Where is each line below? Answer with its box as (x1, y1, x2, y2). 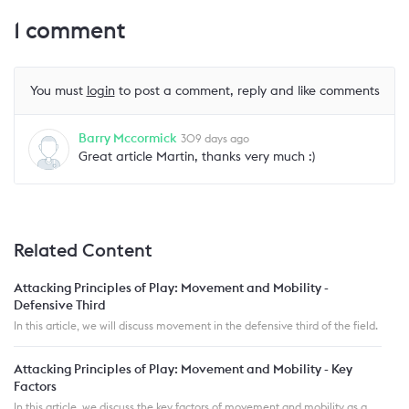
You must (29, 81, 87, 99)
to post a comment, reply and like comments (114, 81, 380, 99)
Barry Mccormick (79, 129, 176, 146)
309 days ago (181, 131, 249, 145)
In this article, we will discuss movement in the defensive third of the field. (14, 318, 378, 332)
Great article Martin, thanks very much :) (79, 147, 315, 164)
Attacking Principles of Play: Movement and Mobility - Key (14, 360, 352, 377)
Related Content (14, 237, 152, 261)
